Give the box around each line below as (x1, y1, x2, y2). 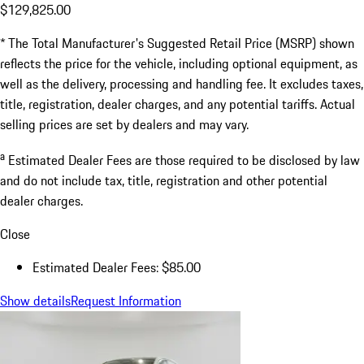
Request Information (71, 291, 181, 311)
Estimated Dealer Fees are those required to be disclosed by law (8, 150, 360, 171)
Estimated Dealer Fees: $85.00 (32, 258, 201, 278)
